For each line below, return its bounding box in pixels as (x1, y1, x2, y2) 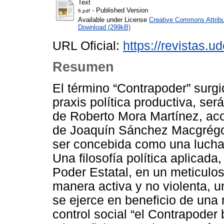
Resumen (52, 59, 114, 75)
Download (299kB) (78, 23, 130, 31)
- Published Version (90, 6, 148, 14)
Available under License (78, 16, 149, 24)
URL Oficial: (52, 39, 123, 53)
